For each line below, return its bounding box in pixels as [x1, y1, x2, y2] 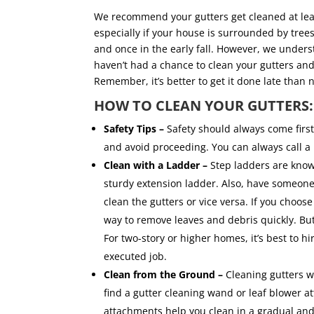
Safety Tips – [104, 122, 165, 136]
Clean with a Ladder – [104, 158, 208, 172]
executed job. [104, 250, 170, 264]
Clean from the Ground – [104, 268, 224, 282]
